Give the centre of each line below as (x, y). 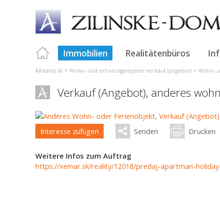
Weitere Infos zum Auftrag (83, 156)
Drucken (202, 131)
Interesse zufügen (69, 131)
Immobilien (85, 53)
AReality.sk (49, 71)
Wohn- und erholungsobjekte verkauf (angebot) (130, 71)
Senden (146, 131)
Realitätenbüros (158, 53)
